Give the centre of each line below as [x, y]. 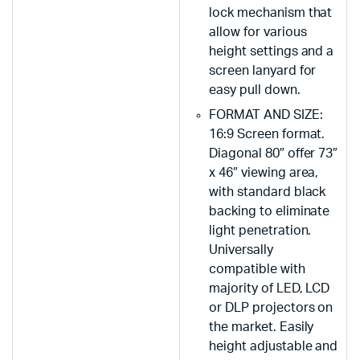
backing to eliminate [270, 211]
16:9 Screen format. [267, 134]
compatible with [257, 269]
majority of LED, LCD [270, 288]
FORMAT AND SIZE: [266, 115]
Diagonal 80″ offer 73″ [274, 153]
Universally [241, 250]
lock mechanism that [271, 12]
